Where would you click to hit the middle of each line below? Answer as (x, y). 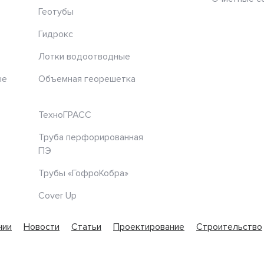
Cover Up (57, 196)
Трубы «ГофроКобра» (83, 174)
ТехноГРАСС (65, 115)
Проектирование (149, 227)
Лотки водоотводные (84, 57)
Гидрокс (56, 34)
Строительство (229, 227)
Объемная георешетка (87, 79)
